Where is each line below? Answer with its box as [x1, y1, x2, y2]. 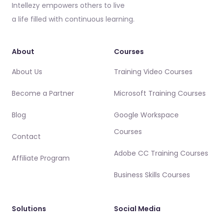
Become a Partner [12, 88, 74, 99]
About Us [12, 67, 42, 77]
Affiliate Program [12, 153, 70, 164]
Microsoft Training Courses [114, 88, 206, 99]
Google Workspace [114, 110, 179, 120]
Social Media [114, 204, 161, 214]
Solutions [12, 204, 46, 214]
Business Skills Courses [114, 170, 190, 180]
